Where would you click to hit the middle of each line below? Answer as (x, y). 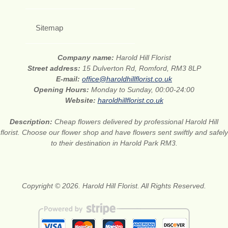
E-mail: (69, 79)
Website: (81, 101)
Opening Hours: (62, 90)
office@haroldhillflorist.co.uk (127, 79)
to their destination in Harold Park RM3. (114, 143)
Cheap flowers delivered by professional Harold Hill (136, 122)
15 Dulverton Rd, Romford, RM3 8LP (141, 68)
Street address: (55, 68)
